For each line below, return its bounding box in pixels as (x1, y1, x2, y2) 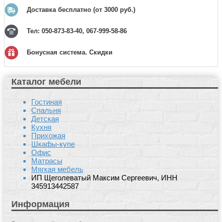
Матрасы (31, 157, 62, 166)
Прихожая (31, 131, 65, 140)
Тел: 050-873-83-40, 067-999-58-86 (27, 27, 127, 35)
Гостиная (31, 98, 62, 107)
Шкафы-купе (31, 140, 75, 149)
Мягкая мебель (31, 165, 83, 174)
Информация (11, 199, 70, 210)
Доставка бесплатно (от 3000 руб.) (27, 6, 135, 14)
